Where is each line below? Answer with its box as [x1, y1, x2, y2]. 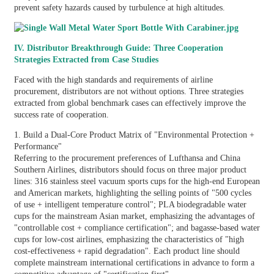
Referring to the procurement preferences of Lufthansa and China [13, 153, 240, 163]
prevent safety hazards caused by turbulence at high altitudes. [13, 2, 225, 12]
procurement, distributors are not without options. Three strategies [13, 86, 243, 96]
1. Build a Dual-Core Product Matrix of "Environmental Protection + [13, 130, 254, 139]
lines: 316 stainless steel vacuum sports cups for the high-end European [13, 176, 260, 186]
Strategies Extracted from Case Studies [13, 54, 158, 64]
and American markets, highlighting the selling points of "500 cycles [13, 188, 251, 198]
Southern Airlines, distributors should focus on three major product [13, 165, 246, 174]
